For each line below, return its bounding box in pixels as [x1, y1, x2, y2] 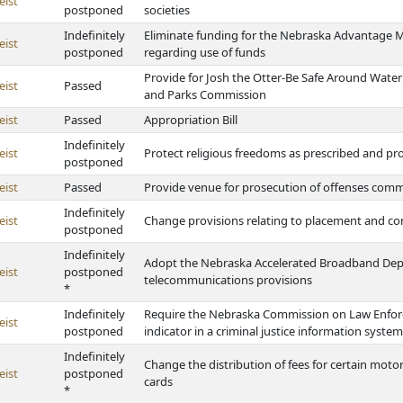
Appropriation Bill [144, 112, 237, 128]
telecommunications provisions [144, 272, 312, 288]
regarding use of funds [144, 44, 265, 60]
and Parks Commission [144, 86, 266, 103]
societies [144, 2, 190, 18]
